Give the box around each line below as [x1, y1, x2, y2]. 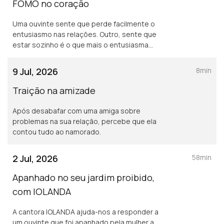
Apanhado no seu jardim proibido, [12, 171, 154, 183]
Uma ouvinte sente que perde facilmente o [12, 19, 155, 28]
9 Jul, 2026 [12, 65, 58, 77]
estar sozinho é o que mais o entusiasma [12, 40, 148, 49]
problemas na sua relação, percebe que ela [12, 116, 156, 126]
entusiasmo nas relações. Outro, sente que [12, 29, 156, 39]
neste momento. [12, 50, 68, 60]
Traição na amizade [12, 84, 95, 96]
